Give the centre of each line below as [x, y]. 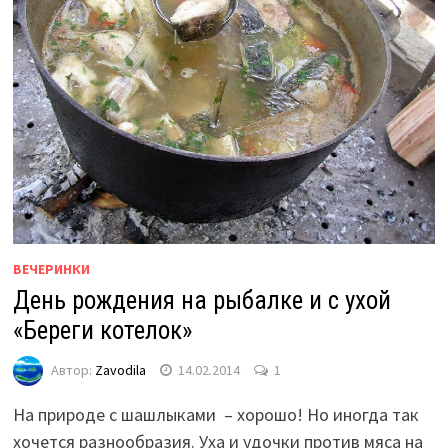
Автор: [72, 369]
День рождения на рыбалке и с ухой [201, 301]
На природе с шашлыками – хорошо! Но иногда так [215, 415]
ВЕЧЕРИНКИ [51, 269]
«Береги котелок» [102, 331]
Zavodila [120, 369]
